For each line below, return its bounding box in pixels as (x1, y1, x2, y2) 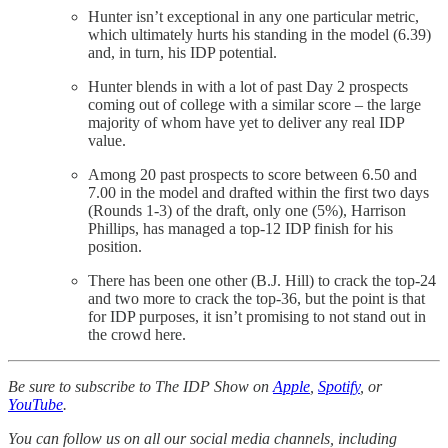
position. (88, 237, 142, 255)
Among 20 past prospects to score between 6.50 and (88, 165, 417, 183)
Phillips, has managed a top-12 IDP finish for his (88, 219, 393, 237)
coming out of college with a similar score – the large (88, 95, 421, 113)
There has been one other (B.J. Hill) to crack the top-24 (88, 271, 436, 289)
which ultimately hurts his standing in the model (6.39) (88, 25, 431, 43)
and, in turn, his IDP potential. (88, 43, 277, 61)
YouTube (8, 395, 63, 413)
